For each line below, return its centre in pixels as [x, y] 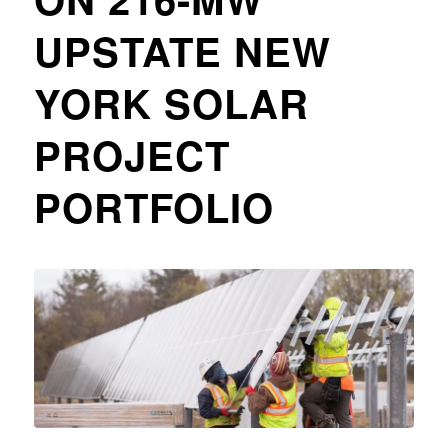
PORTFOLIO [153, 206]
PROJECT [131, 154]
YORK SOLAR [171, 102]
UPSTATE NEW [182, 50]
